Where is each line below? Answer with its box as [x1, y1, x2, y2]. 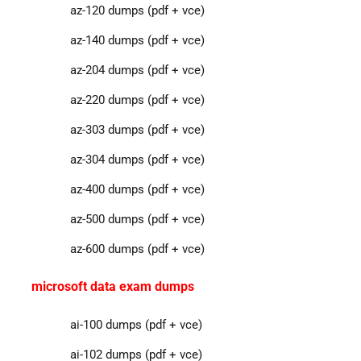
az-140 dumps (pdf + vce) [69, 32, 205, 48]
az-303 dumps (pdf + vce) [69, 122, 205, 137]
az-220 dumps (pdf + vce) [69, 92, 205, 107]
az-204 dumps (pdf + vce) [69, 62, 205, 77]
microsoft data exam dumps [31, 278, 194, 294]
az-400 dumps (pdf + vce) [69, 181, 205, 197]
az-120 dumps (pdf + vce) [69, 2, 205, 18]
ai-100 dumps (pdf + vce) [69, 317, 202, 332]
